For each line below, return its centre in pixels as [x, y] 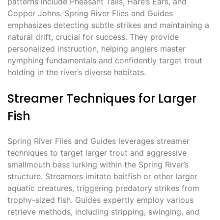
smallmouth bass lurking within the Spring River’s [98, 164]
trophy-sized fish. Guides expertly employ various [100, 200]
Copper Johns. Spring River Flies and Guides [90, 13]
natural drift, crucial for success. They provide [93, 37]
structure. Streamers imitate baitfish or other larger [102, 176]
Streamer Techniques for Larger [102, 98]
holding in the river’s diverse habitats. [77, 72]
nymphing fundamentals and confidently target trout [105, 60]
